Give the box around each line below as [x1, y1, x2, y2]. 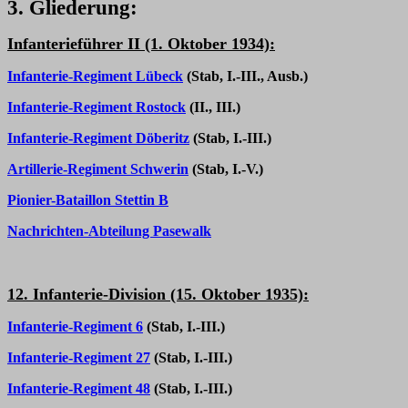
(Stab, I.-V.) [192, 161, 263, 177]
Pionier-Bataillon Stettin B [7, 192, 168, 208]
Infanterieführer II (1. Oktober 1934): [7, 35, 275, 53]
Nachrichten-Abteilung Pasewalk [7, 223, 211, 239]
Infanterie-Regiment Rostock [7, 99, 186, 115]
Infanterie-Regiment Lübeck [7, 68, 183, 84]
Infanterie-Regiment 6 [7, 319, 143, 334]
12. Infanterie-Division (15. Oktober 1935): [7, 285, 309, 303]
